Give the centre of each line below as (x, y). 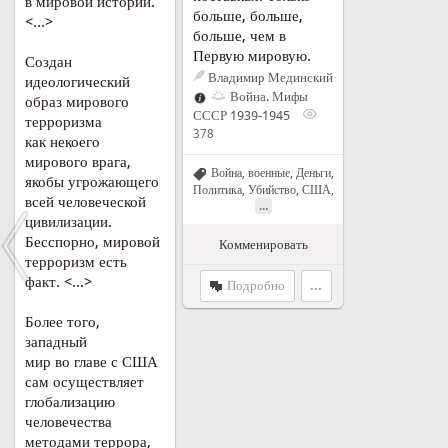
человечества (68, 422)
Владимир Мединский (269, 77)
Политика (217, 189)
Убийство (271, 189)
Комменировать (263, 244)
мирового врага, (78, 162)
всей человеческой (85, 202)
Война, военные (250, 173)
